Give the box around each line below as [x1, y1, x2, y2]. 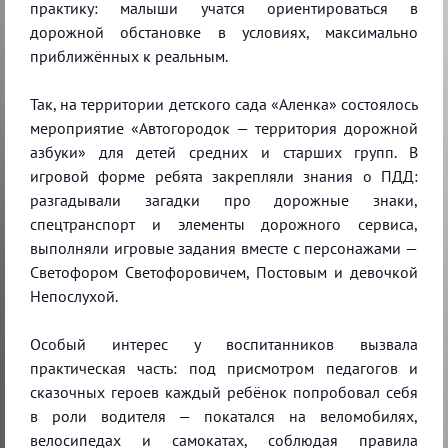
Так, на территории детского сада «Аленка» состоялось [30, 93, 418, 114]
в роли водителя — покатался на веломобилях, [30, 405, 418, 426]
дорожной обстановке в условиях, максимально [30, 21, 418, 42]
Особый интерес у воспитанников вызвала [30, 333, 418, 354]
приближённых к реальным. [30, 45, 228, 66]
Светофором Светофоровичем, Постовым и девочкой [30, 261, 418, 282]
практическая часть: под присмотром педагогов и [30, 357, 418, 378]
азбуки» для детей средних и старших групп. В [30, 141, 418, 162]
